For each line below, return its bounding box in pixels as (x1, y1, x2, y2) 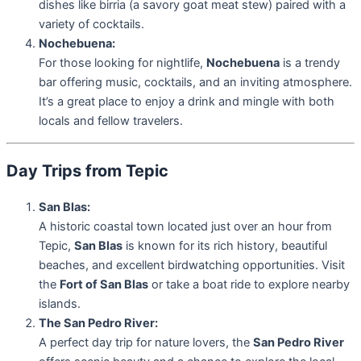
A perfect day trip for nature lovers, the (39, 334, 253, 350)
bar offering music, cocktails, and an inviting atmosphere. (39, 75, 352, 90)
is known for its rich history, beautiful (122, 238, 327, 253)
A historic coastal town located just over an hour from (39, 218, 332, 234)
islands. (39, 296, 81, 311)
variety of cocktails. (39, 17, 144, 32)
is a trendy (280, 56, 340, 71)
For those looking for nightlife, (39, 56, 206, 71)
